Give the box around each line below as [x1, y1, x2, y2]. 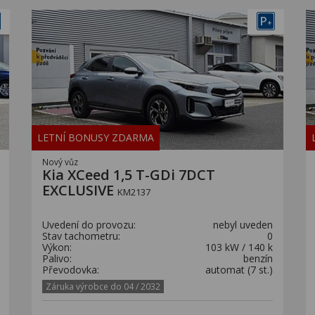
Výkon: [42, 240, 72, 254]
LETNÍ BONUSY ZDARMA [37, 131, 154, 144]
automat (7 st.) [205, 263, 273, 276]
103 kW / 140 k [205, 240, 273, 254]
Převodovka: [42, 263, 99, 276]
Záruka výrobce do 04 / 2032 [46, 281, 160, 292]
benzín [243, 252, 273, 265]
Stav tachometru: [42, 229, 120, 243]
